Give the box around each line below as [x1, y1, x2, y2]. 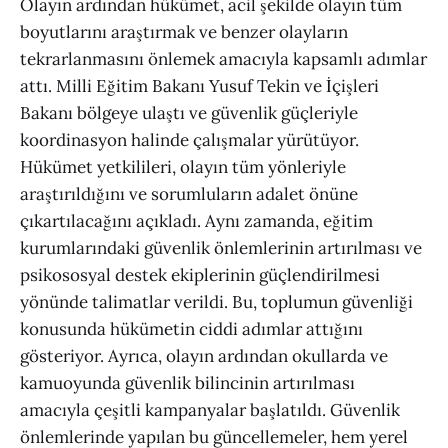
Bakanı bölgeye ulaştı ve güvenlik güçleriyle [20, 102, 358, 125]
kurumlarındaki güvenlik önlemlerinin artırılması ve [20, 237, 422, 260]
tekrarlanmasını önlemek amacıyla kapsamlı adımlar [20, 48, 427, 71]
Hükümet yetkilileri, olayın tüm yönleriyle [20, 156, 346, 179]
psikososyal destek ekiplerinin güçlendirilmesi [20, 264, 380, 287]
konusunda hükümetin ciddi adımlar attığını [20, 318, 363, 341]
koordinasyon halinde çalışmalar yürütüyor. [20, 129, 359, 152]
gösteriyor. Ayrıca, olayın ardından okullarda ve [20, 345, 388, 368]
